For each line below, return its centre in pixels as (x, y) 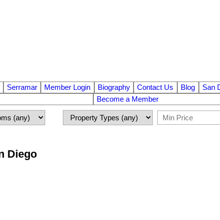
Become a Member (128, 99)
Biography (114, 87)
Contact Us (155, 87)
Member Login (68, 87)
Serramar (22, 87)
